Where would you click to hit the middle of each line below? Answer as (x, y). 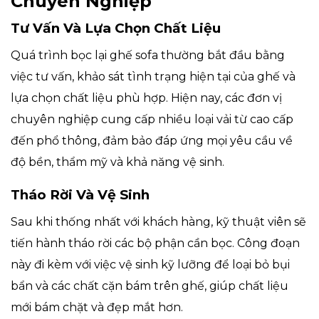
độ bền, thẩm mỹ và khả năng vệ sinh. (117, 162)
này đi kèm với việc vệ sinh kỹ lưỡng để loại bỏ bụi (150, 265)
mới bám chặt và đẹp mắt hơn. (97, 308)
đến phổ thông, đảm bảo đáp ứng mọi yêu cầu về (152, 141)
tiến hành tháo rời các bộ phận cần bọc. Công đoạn (155, 244)
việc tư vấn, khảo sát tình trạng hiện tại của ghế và (153, 77)
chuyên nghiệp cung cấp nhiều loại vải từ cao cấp (152, 120)
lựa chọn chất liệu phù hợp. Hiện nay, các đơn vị (146, 98)
